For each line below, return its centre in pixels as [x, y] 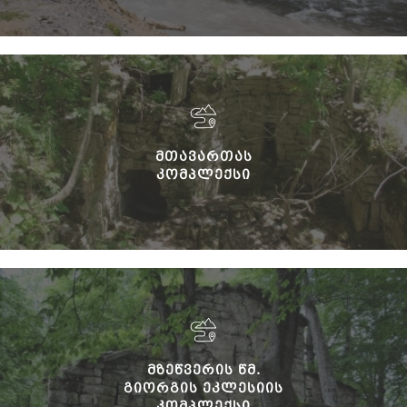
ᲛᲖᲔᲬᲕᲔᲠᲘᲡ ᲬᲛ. [203, 369]
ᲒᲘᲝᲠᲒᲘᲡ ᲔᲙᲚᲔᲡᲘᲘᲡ [203, 387]
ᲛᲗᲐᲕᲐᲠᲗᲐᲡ [203, 156]
